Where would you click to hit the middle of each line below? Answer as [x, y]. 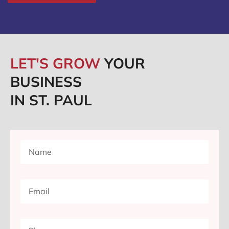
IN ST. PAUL [51, 100]
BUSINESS [46, 82]
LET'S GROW [57, 63]
